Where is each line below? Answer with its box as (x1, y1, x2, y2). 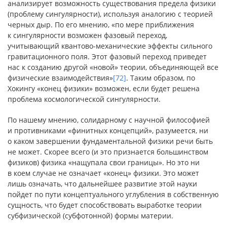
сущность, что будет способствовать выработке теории (8, 200, 202, 210)
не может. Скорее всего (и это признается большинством (8, 147, 208, 157)
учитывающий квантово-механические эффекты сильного (8, 41, 212, 51)
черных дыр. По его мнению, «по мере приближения (8, 20, 194, 29)
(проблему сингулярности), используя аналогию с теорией (8, 9, 213, 19)
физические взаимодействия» (8, 73, 113, 83)
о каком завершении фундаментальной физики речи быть (8, 136, 213, 146)
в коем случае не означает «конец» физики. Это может (8, 168, 199, 178)
